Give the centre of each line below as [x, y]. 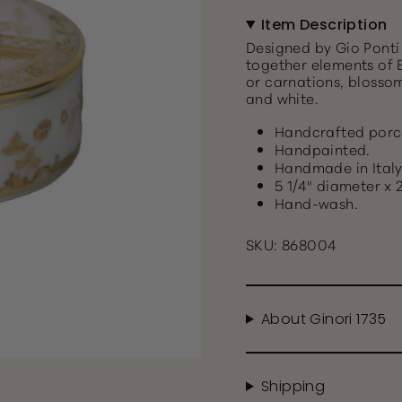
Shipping [293, 387]
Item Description [324, 25]
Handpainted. [323, 149]
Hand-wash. [316, 203]
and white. [283, 98]
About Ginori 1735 [323, 319]
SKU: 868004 [292, 244]
